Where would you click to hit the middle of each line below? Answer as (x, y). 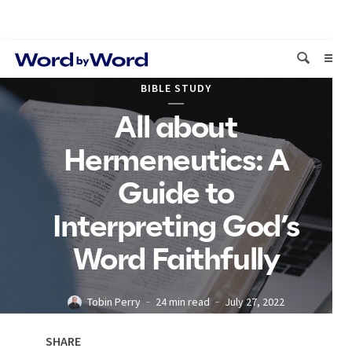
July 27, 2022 (255, 302)
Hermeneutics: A (176, 162)
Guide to (176, 195)
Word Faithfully (176, 261)
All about (176, 129)
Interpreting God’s (176, 228)
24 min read (183, 302)
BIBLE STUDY (176, 88)
